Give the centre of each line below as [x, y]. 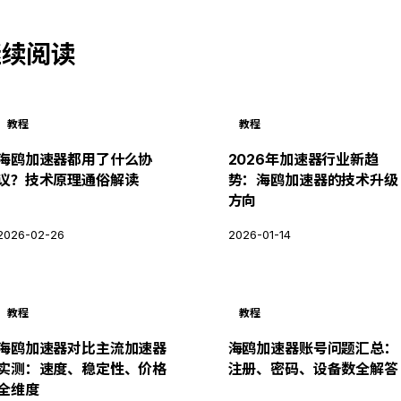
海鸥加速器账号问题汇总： [313, 348]
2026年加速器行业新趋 [303, 159]
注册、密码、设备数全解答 [313, 369]
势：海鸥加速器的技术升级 [313, 180]
